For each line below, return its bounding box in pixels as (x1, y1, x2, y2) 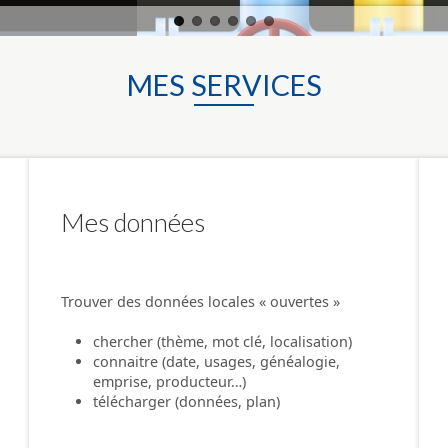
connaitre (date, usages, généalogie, (93, 351, 340, 371)
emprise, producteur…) (93, 371, 246, 391)
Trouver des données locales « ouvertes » (61, 291, 340, 311)
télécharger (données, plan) (93, 391, 280, 411)
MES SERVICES (126, 68, 322, 103)
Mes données (61, 206, 205, 237)
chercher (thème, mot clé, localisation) (93, 331, 352, 351)
